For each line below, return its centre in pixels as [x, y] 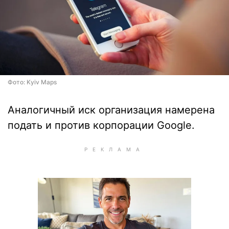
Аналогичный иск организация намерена [111, 110]
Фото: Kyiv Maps [32, 82]
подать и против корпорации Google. [101, 125]
